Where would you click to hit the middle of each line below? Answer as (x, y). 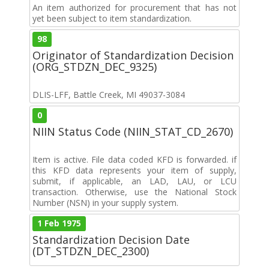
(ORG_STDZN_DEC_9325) (95, 66)
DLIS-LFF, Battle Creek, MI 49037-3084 (109, 94)
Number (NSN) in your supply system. (105, 202)
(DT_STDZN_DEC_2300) (91, 251)
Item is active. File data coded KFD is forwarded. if (134, 159)
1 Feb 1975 (59, 223)
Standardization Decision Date (111, 239)
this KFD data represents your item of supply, (134, 170)
